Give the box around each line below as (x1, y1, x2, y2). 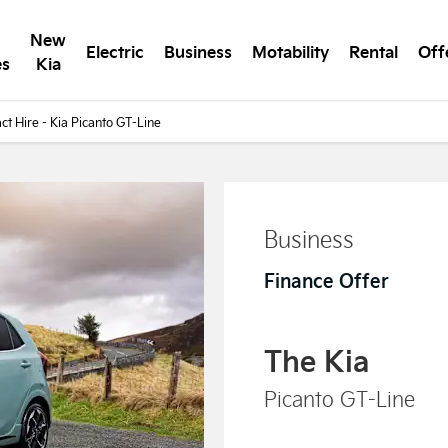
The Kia (264, 339, 369, 379)
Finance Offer (264, 267, 389, 292)
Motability (252, 39, 329, 63)
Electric (86, 39, 144, 63)
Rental (349, 39, 398, 63)
